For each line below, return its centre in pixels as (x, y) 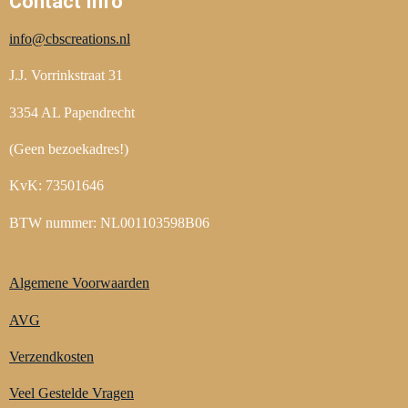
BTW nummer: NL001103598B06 (109, 222)
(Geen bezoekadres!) (69, 148)
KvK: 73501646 (56, 186)
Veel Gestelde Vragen (71, 393)
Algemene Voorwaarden (79, 283)
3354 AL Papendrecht (72, 112)
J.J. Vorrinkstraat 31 (66, 76)
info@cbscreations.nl (70, 38)
